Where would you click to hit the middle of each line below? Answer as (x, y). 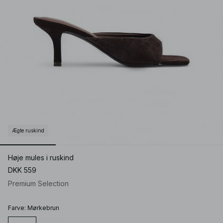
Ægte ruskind (28, 131)
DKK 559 (22, 170)
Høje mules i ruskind (41, 158)
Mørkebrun (43, 208)
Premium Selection (38, 184)
